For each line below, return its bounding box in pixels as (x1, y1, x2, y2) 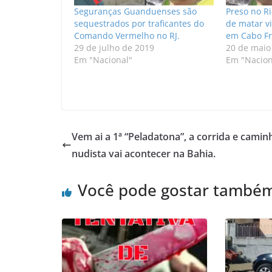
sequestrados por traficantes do (74, 18, 204, 30)
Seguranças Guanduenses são (74, 5, 197, 18)
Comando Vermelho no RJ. (74, 30, 180, 42)
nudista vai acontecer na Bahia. (72, 147, 216, 161)
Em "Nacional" (74, 54, 132, 66)
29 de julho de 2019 (74, 42, 154, 54)
